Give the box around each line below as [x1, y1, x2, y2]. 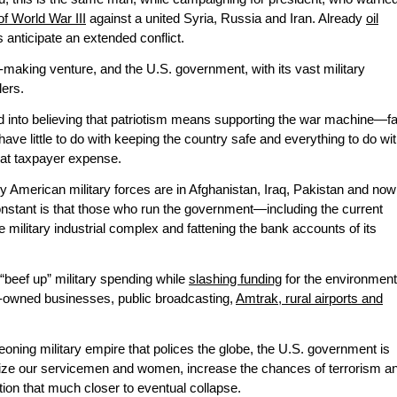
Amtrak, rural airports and [236, 292, 383, 307]
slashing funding [189, 272, 282, 287]
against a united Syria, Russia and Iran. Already [86, 12, 366, 27]
